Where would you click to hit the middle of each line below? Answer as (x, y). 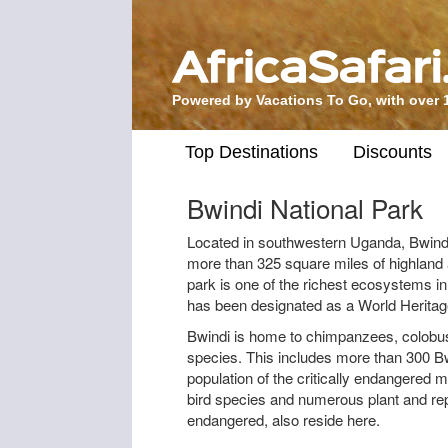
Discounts (392, 151)
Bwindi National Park (305, 207)
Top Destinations (251, 151)
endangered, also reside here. (283, 419)
